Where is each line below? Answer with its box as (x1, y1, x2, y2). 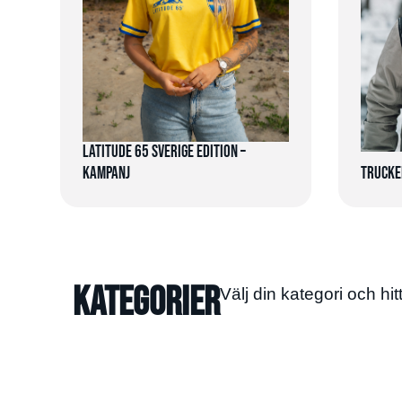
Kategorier (72, 279, 220, 328)
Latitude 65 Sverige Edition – (83, 141, 247, 162)
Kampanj (83, 162, 131, 184)
